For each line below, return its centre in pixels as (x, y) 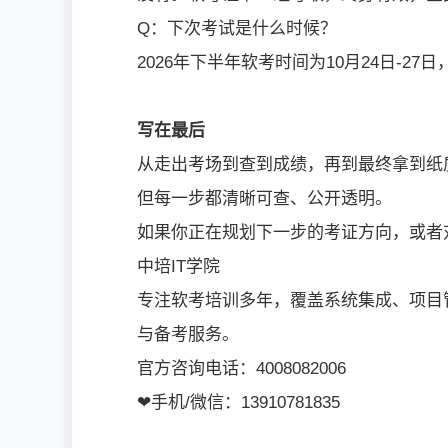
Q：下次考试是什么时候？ (237, 28)
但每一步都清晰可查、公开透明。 (264, 198)
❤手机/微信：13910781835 (241, 402)
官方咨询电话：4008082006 (241, 368)
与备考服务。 (188, 334)
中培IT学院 (178, 266)
